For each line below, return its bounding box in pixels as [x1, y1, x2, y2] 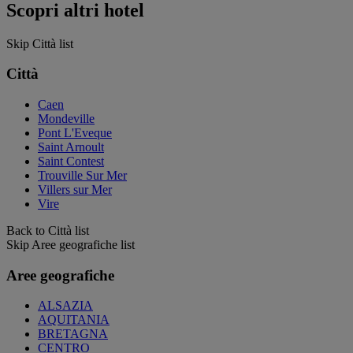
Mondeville [38, 112, 95, 125]
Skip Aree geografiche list [6, 238, 135, 251]
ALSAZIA [38, 299, 93, 313]
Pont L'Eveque [38, 126, 112, 139]
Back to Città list [6, 224, 89, 237]
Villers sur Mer [38, 183, 112, 196]
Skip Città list [6, 36, 73, 50]
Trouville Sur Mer [38, 169, 127, 182]
